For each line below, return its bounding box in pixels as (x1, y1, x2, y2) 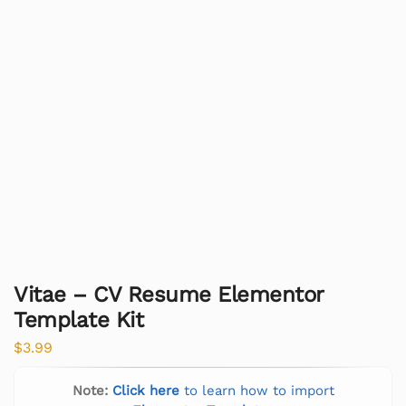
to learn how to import (179, 382, 334, 400)
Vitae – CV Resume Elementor (14, 281, 324, 307)
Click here (111, 382, 179, 400)
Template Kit (14, 306, 143, 333)
